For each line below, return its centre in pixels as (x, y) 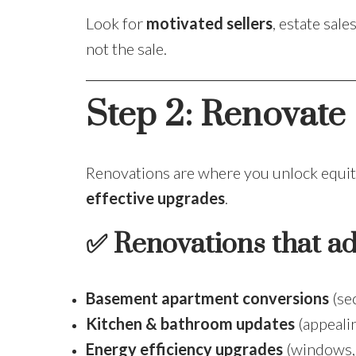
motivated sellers (209, 23)
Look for (116, 23)
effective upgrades (155, 198)
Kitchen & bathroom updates (190, 324)
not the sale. (126, 49)
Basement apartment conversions (207, 298)
